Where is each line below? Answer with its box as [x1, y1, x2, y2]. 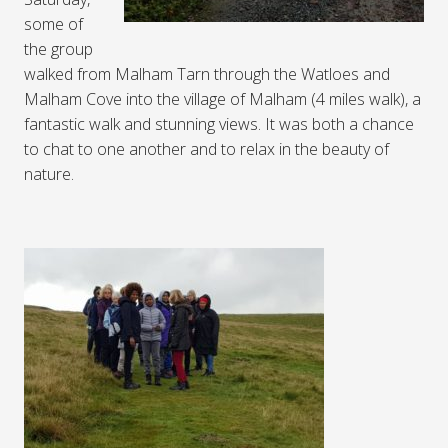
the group [24, 38, 93, 61]
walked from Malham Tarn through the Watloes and [24, 63, 390, 86]
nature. [24, 163, 74, 186]
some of [24, 13, 83, 36]
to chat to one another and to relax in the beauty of [24, 138, 389, 161]
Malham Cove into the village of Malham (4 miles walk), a [24, 88, 421, 111]
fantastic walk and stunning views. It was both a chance [24, 113, 414, 136]
